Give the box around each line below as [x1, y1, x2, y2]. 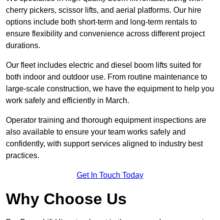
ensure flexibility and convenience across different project [6, 29, 205, 38]
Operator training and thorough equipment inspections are [6, 116, 206, 125]
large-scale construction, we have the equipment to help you [6, 84, 214, 93]
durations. [6, 41, 40, 50]
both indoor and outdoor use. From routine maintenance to [6, 73, 207, 82]
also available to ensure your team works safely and [6, 128, 186, 137]
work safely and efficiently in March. [6, 96, 129, 105]
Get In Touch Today [77, 171, 143, 180]
